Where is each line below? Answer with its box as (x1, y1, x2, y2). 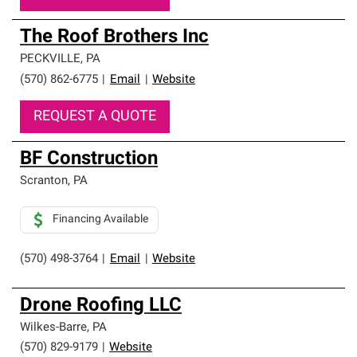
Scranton (20, 175, 68, 187)
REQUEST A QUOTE (33, 109, 156, 124)
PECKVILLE (20, 53, 80, 65)
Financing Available (53, 214, 148, 226)
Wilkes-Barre (20, 322, 87, 334)
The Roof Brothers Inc (20, 28, 209, 47)
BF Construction (20, 150, 158, 169)
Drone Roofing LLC (20, 296, 182, 316)
